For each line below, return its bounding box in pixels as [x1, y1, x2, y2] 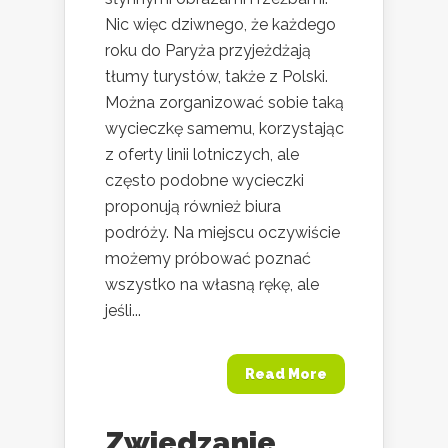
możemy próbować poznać [105, 249, 311, 268]
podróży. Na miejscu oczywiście [105, 223, 340, 242]
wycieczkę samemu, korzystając [105, 119, 344, 138]
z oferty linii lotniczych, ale [105, 145, 299, 164]
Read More [245, 366, 327, 382]
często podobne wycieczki [105, 171, 304, 190]
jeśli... [105, 301, 141, 320]
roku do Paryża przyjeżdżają [105, 41, 311, 60]
